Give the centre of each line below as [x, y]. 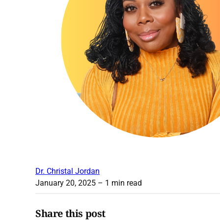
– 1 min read [119, 183]
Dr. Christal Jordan [68, 171]
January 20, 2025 [66, 183]
